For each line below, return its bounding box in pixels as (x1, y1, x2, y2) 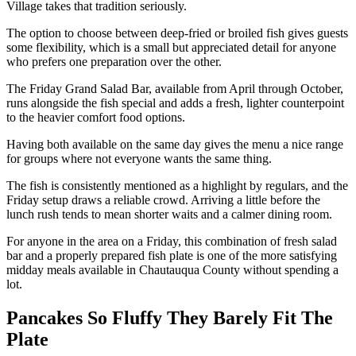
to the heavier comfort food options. (6, 110, 185, 124)
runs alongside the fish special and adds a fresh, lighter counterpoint (6, 95, 344, 110)
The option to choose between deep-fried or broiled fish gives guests (6, 25, 348, 40)
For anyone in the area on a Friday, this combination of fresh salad (6, 234, 337, 248)
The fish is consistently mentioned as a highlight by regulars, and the (6, 178, 348, 192)
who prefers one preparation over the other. (6, 54, 222, 68)
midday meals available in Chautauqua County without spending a (6, 262, 339, 277)
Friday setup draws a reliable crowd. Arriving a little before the (6, 192, 320, 207)
